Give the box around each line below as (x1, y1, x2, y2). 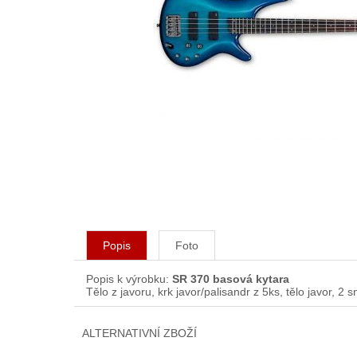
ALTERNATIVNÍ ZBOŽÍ (82, 327, 197, 339)
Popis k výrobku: (86, 273, 172, 285)
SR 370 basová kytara (172, 273, 289, 285)
